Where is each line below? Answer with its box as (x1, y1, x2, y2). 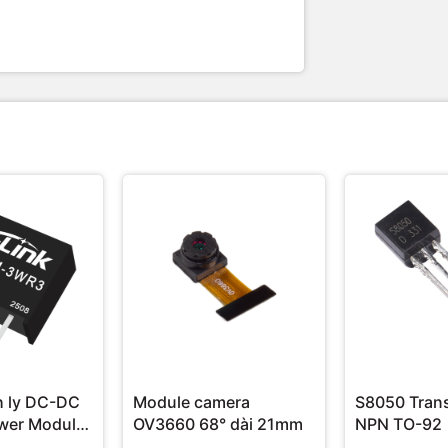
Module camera (133, 392, 250, 413)
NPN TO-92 (355, 414, 442, 435)
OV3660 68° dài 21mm (230, 414, 303, 435)
